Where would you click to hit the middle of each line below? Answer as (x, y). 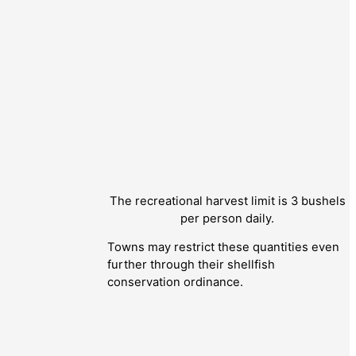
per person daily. (227, 218)
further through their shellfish (191, 265)
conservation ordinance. (175, 282)
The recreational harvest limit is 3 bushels (227, 201)
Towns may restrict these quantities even (223, 248)
